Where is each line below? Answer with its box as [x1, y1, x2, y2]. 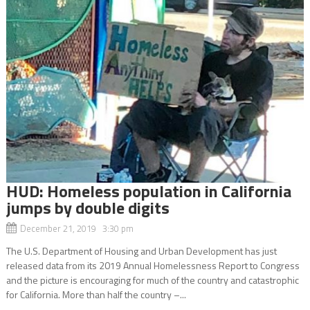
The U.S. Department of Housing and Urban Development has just [6, 243, 277, 258]
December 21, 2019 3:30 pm [19, 221, 134, 235]
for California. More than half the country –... [6, 286, 186, 302]
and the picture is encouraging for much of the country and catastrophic [6, 272, 299, 287]
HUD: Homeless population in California [6, 178, 291, 203]
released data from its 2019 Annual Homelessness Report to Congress [6, 257, 300, 273]
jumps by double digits [6, 194, 170, 220]
